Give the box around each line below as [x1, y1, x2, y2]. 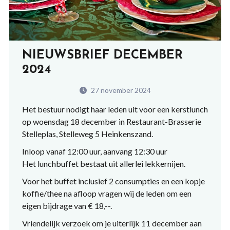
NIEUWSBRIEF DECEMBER [22, 49, 183, 62]
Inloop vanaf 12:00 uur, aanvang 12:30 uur [22, 146, 167, 157]
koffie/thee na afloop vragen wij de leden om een [22, 188, 191, 199]
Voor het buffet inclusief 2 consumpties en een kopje [22, 176, 205, 186]
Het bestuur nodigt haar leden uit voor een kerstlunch [22, 104, 208, 114]
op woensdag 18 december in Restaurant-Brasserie [22, 117, 201, 127]
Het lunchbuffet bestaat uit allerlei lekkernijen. [22, 159, 185, 169]
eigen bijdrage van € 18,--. [22, 201, 112, 211]
